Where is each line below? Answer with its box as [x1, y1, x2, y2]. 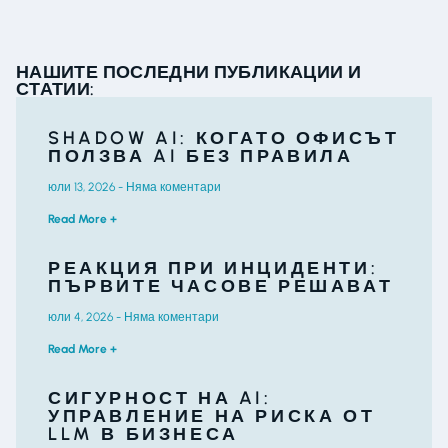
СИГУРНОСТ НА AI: [48, 386, 272, 409]
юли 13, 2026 [48, 179, 118, 194]
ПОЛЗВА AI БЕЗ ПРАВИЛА [48, 144, 354, 167]
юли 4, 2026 [48, 309, 116, 324]
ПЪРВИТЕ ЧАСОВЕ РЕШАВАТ [48, 274, 394, 297]
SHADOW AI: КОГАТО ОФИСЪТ [48, 126, 400, 149]
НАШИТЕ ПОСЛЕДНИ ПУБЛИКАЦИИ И [16, 60, 362, 82]
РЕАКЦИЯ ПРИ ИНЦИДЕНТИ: [48, 256, 379, 279]
